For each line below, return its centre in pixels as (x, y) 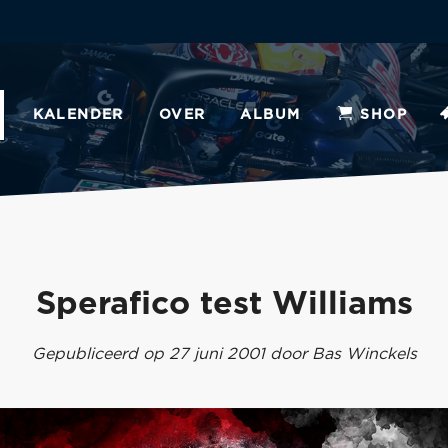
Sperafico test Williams (224, 304)
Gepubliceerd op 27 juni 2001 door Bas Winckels (224, 354)
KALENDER (78, 115)
